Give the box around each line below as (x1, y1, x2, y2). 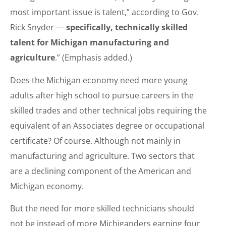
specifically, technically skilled (66, 22, 188, 33)
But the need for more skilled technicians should (10, 202, 194, 214)
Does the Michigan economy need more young (10, 74, 188, 86)
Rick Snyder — (10, 22, 66, 33)
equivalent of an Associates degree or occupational (10, 120, 204, 131)
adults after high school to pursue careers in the (10, 89, 194, 101)
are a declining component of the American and (10, 165, 191, 177)
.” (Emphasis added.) (55, 52, 132, 64)
